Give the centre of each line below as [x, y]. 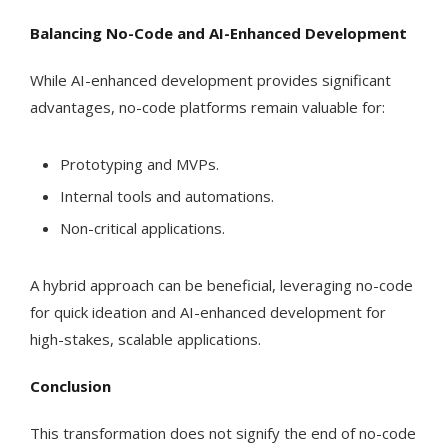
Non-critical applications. [142, 228]
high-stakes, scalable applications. [145, 339]
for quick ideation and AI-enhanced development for [208, 312]
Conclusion [70, 386]
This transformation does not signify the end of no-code [223, 433]
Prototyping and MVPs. [139, 164]
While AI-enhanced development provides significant [210, 80]
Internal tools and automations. [167, 196]
